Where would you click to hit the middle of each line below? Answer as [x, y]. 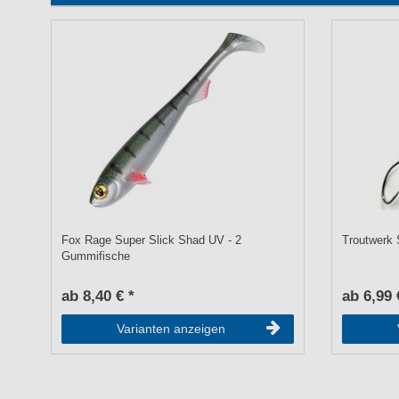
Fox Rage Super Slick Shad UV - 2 [152, 240]
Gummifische [96, 256]
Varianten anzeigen [171, 328]
